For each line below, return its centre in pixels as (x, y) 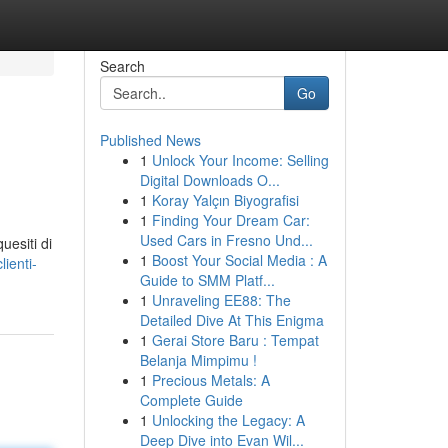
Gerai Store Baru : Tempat (235, 340)
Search (122, 66)
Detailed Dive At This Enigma (231, 320)
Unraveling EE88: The (221, 300)
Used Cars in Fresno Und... (226, 240)
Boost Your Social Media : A (239, 260)
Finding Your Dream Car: (230, 220)
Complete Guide (191, 400)
